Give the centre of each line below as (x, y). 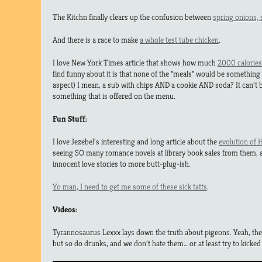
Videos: (65, 209)
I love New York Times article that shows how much (135, 62)
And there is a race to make (96, 39)
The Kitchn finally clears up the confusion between (133, 17)
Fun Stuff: (70, 118)
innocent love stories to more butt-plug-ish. (122, 163)
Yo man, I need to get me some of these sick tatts (130, 186)
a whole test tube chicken (179, 39)
